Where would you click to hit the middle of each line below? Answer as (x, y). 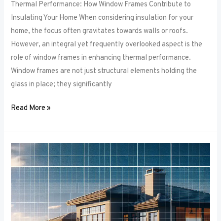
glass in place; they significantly (62, 84)
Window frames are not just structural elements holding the (104, 71)
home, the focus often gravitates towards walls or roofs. (100, 31)
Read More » (31, 109)
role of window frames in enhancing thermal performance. (101, 58)
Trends (21, 162)
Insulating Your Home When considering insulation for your (102, 18)
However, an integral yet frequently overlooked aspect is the (107, 44)
